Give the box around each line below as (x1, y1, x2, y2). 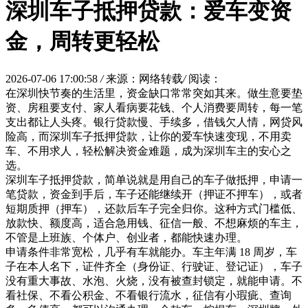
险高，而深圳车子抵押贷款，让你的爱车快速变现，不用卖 (5, 130, 291, 142)
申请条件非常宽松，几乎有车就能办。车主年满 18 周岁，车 (5, 245, 297, 258)
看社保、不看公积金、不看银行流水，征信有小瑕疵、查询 (5, 289, 291, 301)
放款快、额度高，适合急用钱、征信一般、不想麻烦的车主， (5, 217, 302, 229)
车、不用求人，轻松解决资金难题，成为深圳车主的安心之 (5, 144, 291, 157)
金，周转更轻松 (5, 29, 159, 54)
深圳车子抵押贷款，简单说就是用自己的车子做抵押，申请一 (5, 173, 302, 186)
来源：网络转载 (106, 72, 183, 85)
